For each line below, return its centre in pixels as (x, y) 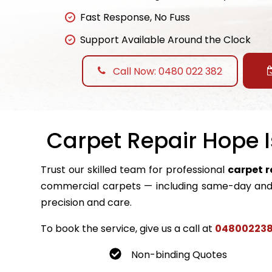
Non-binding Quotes (179, 254)
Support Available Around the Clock (165, 40)
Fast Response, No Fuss (135, 18)
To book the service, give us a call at (128, 228)
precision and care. (87, 202)
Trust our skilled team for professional (134, 169)
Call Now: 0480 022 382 (166, 71)
